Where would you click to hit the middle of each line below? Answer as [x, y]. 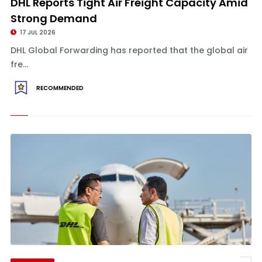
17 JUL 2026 [37, 32]
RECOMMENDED [60, 88]
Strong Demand [54, 18]
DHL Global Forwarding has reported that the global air [129, 50]
